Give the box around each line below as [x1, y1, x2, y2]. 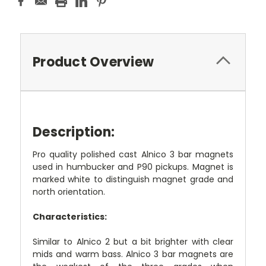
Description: [33, 122, 115, 141]
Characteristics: [33, 210, 107, 223]
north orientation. [33, 185, 107, 198]
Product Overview [33, 52, 154, 71]
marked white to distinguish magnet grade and [33, 173, 233, 185]
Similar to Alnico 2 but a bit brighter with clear [33, 235, 233, 248]
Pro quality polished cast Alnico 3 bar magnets [33, 148, 233, 160]
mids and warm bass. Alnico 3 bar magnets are [33, 248, 233, 260]
